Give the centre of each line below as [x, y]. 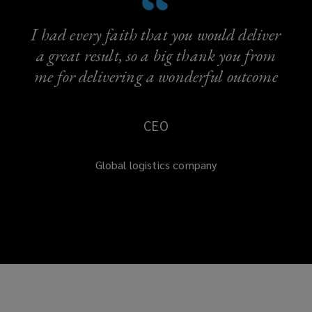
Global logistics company [156, 165]
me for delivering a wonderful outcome [156, 76]
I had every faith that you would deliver [156, 34]
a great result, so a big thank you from [156, 55]
